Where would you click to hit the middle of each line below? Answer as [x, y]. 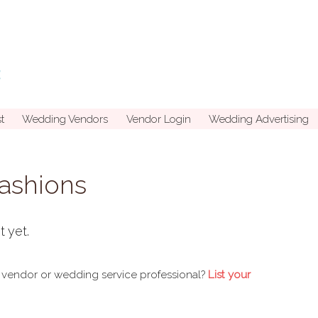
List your [229, 275]
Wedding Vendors [65, 119]
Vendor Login [158, 119]
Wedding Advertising [259, 119]
